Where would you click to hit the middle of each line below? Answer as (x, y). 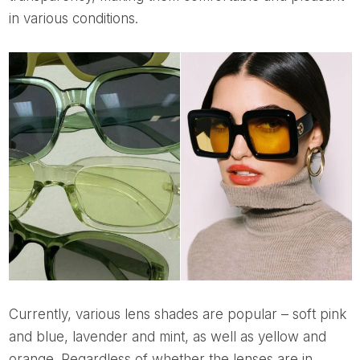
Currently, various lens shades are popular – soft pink (13, 315)
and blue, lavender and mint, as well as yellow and (167, 337)
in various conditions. (73, 18)
